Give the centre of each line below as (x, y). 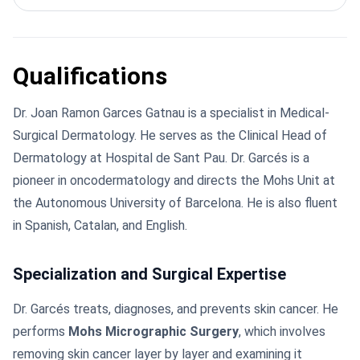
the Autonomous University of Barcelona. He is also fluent (175, 203)
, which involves (282, 331)
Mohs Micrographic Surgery (153, 331)
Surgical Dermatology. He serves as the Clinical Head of (170, 135)
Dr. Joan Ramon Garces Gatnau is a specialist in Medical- (171, 113)
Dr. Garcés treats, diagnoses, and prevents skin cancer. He (176, 309)
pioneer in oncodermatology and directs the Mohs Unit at (174, 180)
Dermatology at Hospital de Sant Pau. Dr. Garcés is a (161, 158)
